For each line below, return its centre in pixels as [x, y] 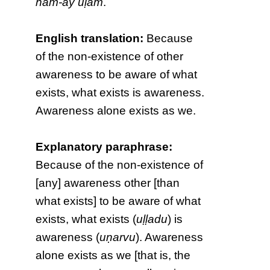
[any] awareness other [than [108, 183]
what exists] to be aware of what [118, 201]
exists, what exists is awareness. [120, 92]
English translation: [90, 38]
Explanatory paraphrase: [104, 146]
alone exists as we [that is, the [113, 255]
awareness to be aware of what [117, 74]
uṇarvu [118, 237]
